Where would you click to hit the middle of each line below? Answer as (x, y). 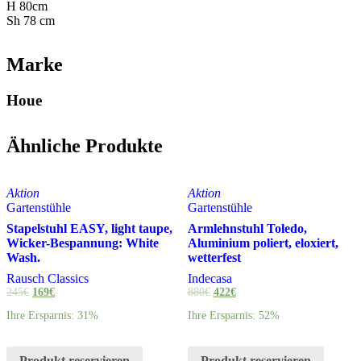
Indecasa (210, 278)
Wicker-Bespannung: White (83, 243)
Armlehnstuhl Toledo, (247, 228)
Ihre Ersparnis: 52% (233, 316)
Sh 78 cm (31, 20)
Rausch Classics (48, 278)
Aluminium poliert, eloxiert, (263, 243)
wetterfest (214, 257)
